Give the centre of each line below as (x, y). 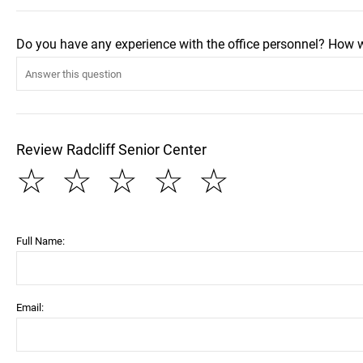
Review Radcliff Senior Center (111, 149)
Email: (30, 307)
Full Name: (41, 241)
